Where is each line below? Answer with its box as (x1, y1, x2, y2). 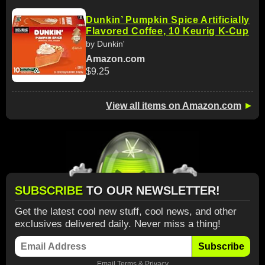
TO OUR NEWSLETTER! (86, 183, 220, 197)
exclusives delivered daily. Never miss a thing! (15, 218, 221, 230)
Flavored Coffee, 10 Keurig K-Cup (86, 25, 249, 36)
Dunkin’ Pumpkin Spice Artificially (86, 14, 250, 25)
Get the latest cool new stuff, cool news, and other (15, 205, 237, 217)
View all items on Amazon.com (106, 100, 241, 111)
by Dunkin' (86, 38, 125, 49)
